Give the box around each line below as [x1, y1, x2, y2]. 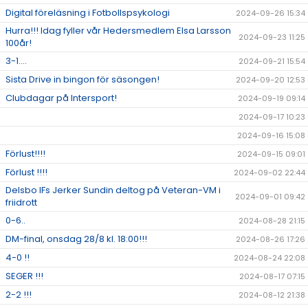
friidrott [5, 196, 37, 210]
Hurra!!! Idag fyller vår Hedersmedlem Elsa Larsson [5, 24, 231, 38]
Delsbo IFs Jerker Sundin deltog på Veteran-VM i [5, 184, 221, 197]
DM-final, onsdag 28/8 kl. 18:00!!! [5, 232, 147, 246]
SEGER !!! [5, 269, 43, 283]
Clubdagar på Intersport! [5, 91, 117, 105]
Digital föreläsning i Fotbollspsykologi [5, 6, 170, 20]
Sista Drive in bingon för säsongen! [5, 73, 159, 87]
